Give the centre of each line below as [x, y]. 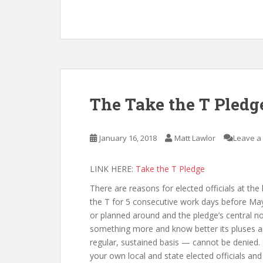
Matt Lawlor [195, 138]
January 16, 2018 [128, 138]
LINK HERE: [113, 169]
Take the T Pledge [170, 169]
